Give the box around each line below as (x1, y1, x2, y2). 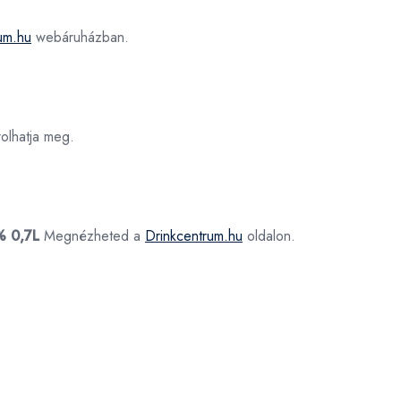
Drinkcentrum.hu (145, 226, 243, 246)
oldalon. (243, 226, 295, 246)
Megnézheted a (39, 226, 145, 246)
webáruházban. (31, 27, 129, 47)
